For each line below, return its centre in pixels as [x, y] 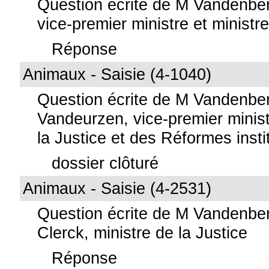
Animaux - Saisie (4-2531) [117, 188]
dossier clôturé [105, 163]
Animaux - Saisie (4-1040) [117, 74]
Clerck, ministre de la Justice [143, 233]
